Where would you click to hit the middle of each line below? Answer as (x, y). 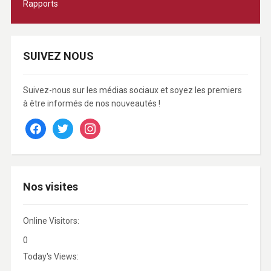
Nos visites (50, 187)
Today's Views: (51, 256)
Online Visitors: (52, 221)
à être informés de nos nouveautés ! (91, 103)
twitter (64, 125)
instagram (99, 125)
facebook (43, 125)
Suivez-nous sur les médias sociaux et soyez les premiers (132, 90)
